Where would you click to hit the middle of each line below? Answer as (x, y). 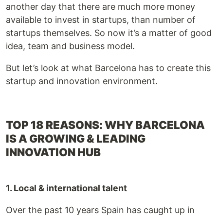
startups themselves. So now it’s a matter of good (109, 33)
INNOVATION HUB (54, 152)
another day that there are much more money (100, 7)
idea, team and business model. (70, 46)
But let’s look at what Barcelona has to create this (108, 68)
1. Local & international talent (66, 188)
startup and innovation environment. (82, 81)
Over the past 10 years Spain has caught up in (100, 210)
